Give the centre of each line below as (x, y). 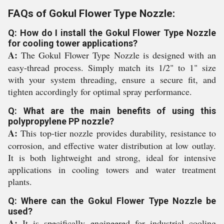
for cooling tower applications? (73, 43)
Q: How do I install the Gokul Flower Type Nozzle (112, 33)
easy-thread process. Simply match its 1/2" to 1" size (112, 67)
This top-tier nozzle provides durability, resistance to (117, 133)
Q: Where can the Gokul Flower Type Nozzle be (112, 201)
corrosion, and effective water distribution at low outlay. (112, 145)
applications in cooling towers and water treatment (112, 169)
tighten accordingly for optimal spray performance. (100, 91)
